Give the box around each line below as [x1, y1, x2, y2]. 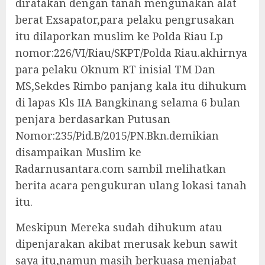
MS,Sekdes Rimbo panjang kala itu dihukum [15, 79, 247, 93]
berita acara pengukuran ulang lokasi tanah [15, 178, 247, 192]
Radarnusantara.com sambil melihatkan [15, 161, 226, 176]
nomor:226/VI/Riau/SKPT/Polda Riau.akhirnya [15, 46, 247, 60]
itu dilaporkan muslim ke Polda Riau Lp [15, 29, 223, 43]
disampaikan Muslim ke [15, 145, 141, 159]
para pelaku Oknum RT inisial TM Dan [15, 62, 215, 76]
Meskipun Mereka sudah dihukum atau [15, 220, 222, 234]
